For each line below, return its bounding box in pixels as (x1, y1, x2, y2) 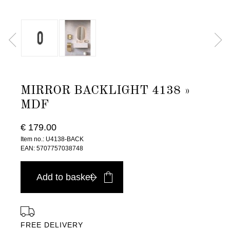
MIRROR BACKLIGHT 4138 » (21, 85, 190, 97)
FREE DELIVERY (21, 221, 83, 229)
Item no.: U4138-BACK (21, 136, 84, 143)
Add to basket (36, 172, 93, 182)
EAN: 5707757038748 (21, 145, 83, 152)
